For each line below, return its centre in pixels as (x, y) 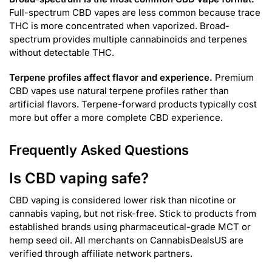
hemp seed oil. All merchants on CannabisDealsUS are (126, 240)
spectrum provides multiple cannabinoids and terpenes (128, 39)
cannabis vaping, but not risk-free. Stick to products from (133, 213)
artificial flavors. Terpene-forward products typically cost (133, 104)
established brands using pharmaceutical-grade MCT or (130, 226)
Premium (233, 78)
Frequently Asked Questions (99, 150)
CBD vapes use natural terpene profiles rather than (119, 91)
